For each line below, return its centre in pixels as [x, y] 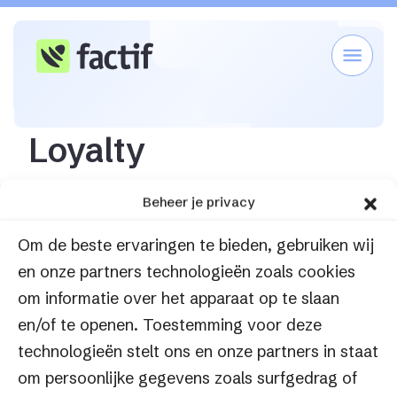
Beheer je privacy [198, 202]
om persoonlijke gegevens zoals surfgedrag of [187, 378]
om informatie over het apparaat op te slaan [179, 299]
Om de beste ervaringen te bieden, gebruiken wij [196, 245]
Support [116, 190]
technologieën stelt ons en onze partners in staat [198, 352]
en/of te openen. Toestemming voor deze [170, 325]
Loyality [191, 190]
